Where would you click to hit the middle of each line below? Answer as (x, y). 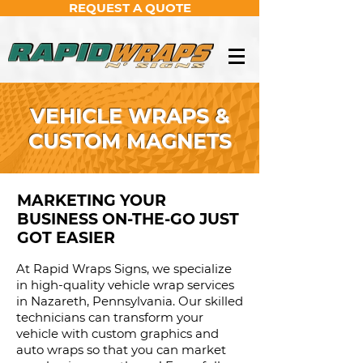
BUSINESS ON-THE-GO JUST (128, 219)
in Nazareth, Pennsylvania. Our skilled (130, 301)
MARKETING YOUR (92, 201)
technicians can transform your (110, 317)
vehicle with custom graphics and (117, 333)
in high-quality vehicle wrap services (125, 285)
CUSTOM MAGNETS (130, 141)
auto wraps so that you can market (121, 350)
